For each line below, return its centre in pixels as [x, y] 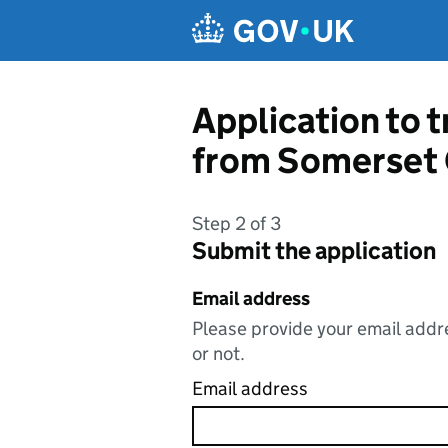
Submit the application [314, 250]
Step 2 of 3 [236, 223]
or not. [218, 353]
